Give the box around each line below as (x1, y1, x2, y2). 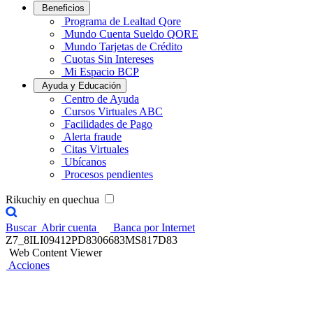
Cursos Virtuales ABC (64, 105, 163, 117)
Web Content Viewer (9, 247, 102, 259)
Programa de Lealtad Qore (64, 15, 181, 27)
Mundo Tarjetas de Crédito (64, 41, 182, 52)
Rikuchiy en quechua (6, 194, 102, 205)
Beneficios (42, 3, 85, 13)
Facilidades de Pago (64, 118, 152, 130)
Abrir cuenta (41, 221, 99, 233)
